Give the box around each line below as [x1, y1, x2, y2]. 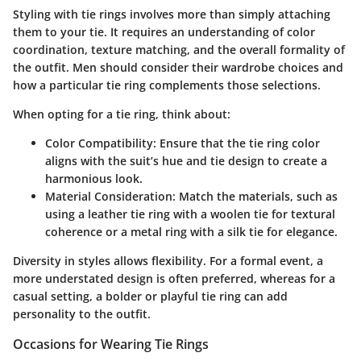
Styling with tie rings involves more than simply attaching [13, 6, 330, 22]
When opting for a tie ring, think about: [13, 106, 230, 122]
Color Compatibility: [45, 135, 156, 151]
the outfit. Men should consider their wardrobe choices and [13, 59, 343, 75]
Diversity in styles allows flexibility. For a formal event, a [13, 252, 323, 268]
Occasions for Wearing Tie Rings [13, 334, 209, 353]
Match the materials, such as [176, 188, 338, 204]
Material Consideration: [45, 188, 176, 204]
